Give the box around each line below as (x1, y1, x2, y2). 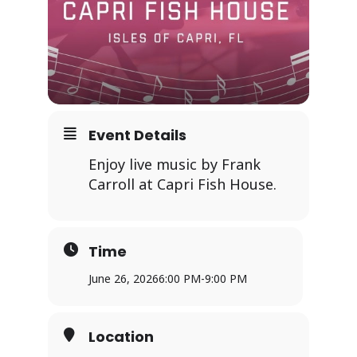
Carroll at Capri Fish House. (88, 174, 277, 194)
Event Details (88, 124, 186, 145)
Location (88, 326, 154, 347)
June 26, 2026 (88, 270, 159, 286)
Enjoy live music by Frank (88, 154, 261, 174)
